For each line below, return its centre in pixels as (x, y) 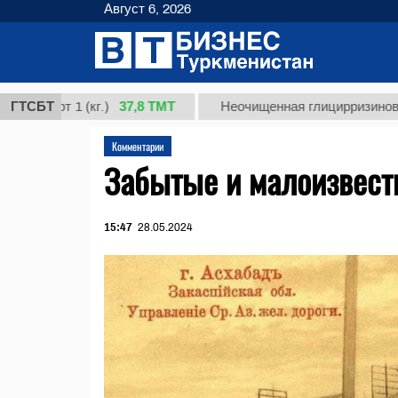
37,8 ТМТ (94, 106)
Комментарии (138, 146)
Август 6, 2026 (147, 9)
